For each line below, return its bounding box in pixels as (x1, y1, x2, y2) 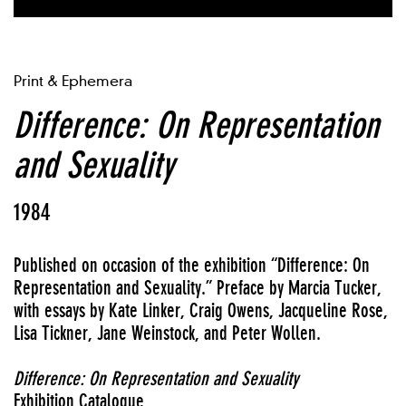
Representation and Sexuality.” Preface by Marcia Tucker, (14, 276, 382, 300)
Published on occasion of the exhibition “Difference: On (14, 254, 370, 277)
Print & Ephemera (14, 72, 132, 91)
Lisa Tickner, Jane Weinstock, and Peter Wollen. (14, 322, 321, 345)
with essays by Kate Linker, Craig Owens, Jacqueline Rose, (14, 299, 388, 323)
